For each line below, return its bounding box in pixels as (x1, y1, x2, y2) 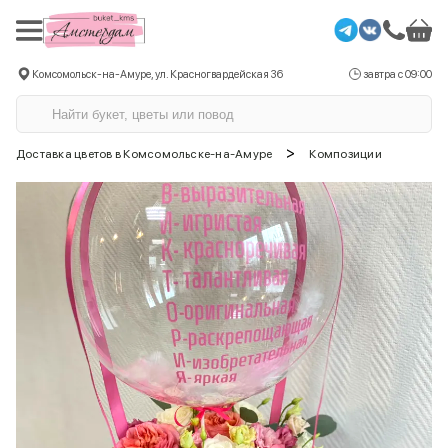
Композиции (309, 147, 382, 161)
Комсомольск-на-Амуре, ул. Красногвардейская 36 (32, 67, 283, 81)
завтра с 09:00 (363, 67, 432, 81)
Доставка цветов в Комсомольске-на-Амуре (16, 147, 273, 161)
